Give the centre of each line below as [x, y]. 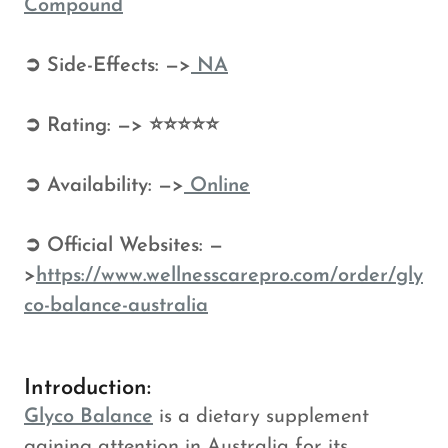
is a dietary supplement [261, 417]
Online [217, 186]
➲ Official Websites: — [123, 246]
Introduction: [87, 388]
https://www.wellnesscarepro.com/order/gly [229, 276]
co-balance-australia [116, 306]
